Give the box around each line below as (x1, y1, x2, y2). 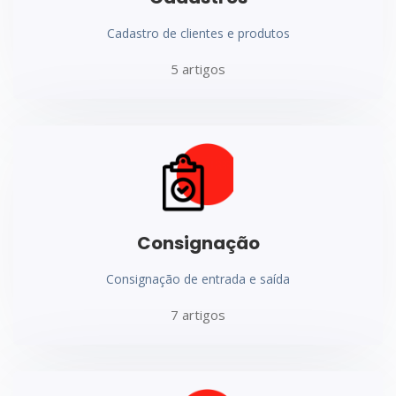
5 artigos (171, 59, 225, 78)
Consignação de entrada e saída (106, 270, 290, 287)
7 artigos (171, 305, 225, 324)
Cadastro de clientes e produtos (106, 24, 290, 42)
